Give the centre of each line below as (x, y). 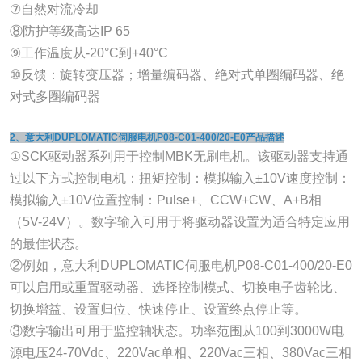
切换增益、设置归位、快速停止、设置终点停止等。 (158, 309)
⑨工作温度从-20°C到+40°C (88, 53)
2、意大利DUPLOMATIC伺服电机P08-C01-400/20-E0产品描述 (147, 137)
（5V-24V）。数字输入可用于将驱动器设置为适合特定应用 (179, 221)
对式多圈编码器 (55, 96)
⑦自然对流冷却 (54, 9)
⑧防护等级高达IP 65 (69, 31)
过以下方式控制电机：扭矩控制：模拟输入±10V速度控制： (180, 178)
